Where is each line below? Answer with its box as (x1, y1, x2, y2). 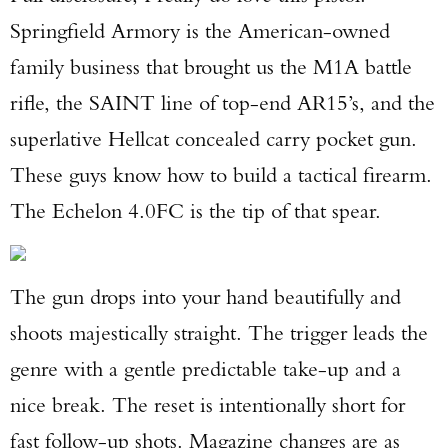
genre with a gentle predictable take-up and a (10, 355, 401, 382)
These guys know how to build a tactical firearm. (10, 161, 432, 188)
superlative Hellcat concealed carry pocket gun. (10, 125, 417, 152)
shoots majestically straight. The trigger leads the (10, 319, 428, 346)
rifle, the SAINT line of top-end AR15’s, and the (10, 89, 435, 116)
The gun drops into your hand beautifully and (10, 283, 401, 310)
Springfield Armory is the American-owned (10, 17, 390, 44)
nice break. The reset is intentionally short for (10, 391, 405, 418)
